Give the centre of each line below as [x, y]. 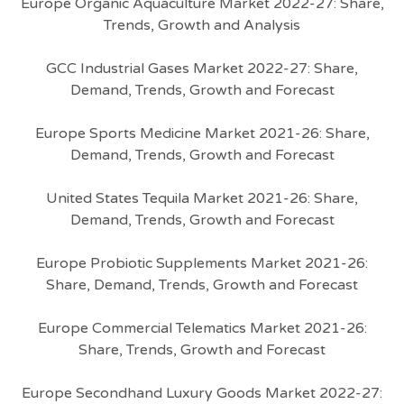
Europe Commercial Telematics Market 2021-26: [202, 328]
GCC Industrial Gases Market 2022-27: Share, [202, 69]
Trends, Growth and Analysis [202, 25]
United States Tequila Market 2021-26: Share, [202, 198]
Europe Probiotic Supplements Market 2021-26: [202, 263]
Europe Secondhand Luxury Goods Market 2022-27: [202, 393]
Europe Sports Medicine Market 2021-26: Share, [202, 133]
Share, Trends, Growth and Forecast [202, 350]
